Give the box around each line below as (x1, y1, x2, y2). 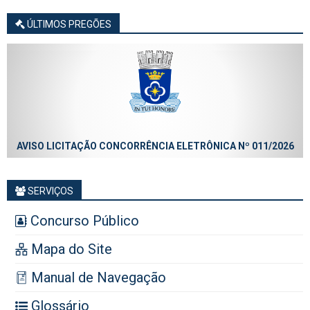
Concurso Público (27, 212, 139, 229)
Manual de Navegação (28, 268, 166, 286)
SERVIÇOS (26, 185, 73, 197)
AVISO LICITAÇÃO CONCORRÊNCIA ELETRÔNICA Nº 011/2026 (16, 140, 294, 152)
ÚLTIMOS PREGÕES (25, 18, 111, 30)
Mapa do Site (28, 240, 112, 257)
